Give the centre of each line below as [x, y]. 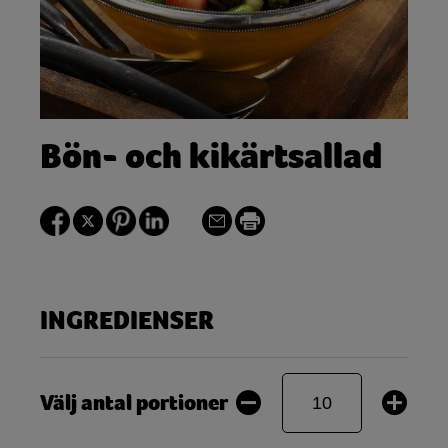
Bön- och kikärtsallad [211, 156]
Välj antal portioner [134, 403]
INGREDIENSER [127, 321]
